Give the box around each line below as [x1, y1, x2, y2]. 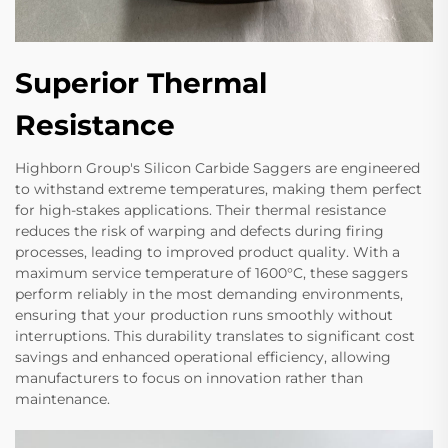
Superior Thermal [15, 66, 267, 101]
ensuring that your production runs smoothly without [15, 306, 393, 325]
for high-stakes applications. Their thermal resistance [15, 201, 386, 220]
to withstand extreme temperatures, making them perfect [15, 180, 422, 199]
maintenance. [15, 390, 110, 409]
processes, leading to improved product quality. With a [15, 243, 400, 262]
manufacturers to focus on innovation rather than [15, 369, 363, 388]
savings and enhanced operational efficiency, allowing [15, 348, 391, 367]
